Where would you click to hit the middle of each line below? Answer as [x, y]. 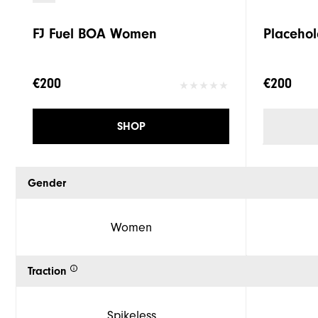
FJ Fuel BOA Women [95, 34]
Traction [47, 272]
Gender [47, 183]
